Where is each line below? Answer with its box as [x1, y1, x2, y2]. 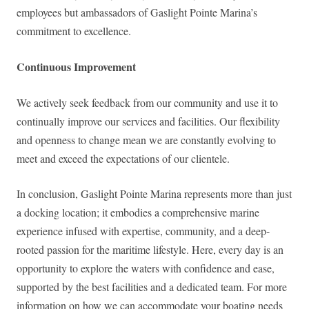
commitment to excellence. [17, 23, 131, 39]
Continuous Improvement [17, 59, 136, 75]
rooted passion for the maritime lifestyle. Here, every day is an [17, 242, 283, 257]
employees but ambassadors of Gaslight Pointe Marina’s [17, 5, 257, 20]
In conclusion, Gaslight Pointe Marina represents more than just [17, 186, 292, 201]
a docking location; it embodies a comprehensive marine [17, 205, 259, 220]
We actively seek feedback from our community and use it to [17, 95, 278, 110]
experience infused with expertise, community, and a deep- [17, 223, 270, 239]
